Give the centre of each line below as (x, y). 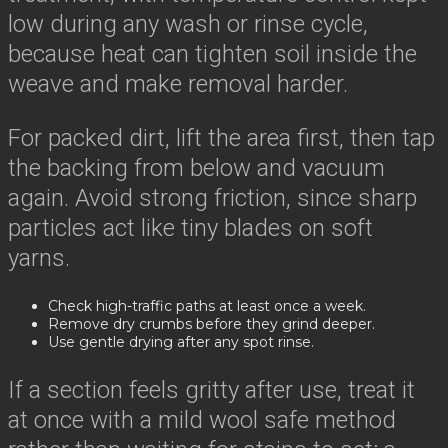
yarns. (39, 257)
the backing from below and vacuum (196, 167)
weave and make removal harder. (178, 83)
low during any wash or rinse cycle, (188, 23)
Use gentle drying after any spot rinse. (181, 341)
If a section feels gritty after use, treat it (211, 389)
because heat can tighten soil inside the (212, 53)
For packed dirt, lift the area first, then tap (221, 137)
